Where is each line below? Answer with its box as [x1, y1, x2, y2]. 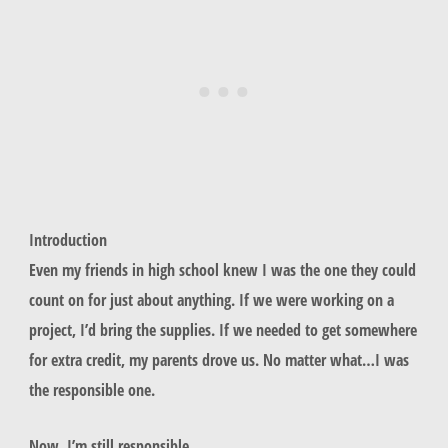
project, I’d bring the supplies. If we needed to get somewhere [28, 318, 417, 342]
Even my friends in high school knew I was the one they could [28, 258, 416, 282]
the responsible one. [28, 378, 159, 402]
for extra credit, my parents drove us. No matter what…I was [28, 348, 409, 372]
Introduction [28, 228, 107, 252]
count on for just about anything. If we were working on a [28, 288, 394, 312]
